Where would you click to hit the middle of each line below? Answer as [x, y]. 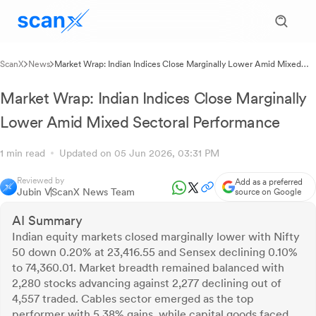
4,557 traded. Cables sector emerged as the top [133, 299]
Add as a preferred [269, 182]
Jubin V [34, 192]
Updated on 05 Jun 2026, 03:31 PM [136, 153]
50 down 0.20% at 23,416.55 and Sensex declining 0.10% [155, 252]
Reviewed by [41, 181]
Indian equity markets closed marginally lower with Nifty [156, 237]
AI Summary [47, 220]
